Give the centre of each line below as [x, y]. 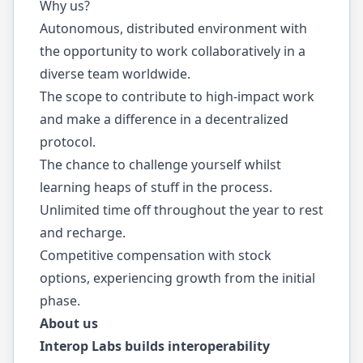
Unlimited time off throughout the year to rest [181, 210]
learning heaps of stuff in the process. [156, 187]
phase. [60, 301]
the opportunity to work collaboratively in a [173, 51]
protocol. [68, 142]
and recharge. [83, 233]
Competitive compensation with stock [156, 255]
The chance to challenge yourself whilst [160, 164]
